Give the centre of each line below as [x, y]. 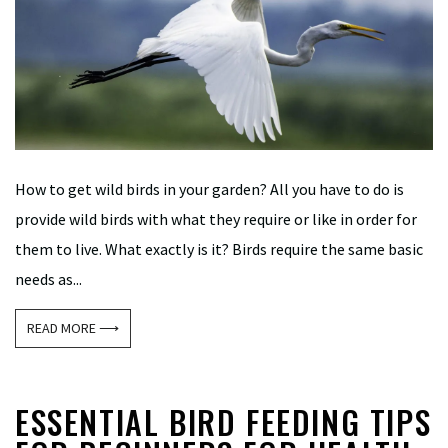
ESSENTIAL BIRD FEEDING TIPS [223, 421]
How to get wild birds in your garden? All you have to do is [209, 188]
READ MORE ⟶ [73, 327]
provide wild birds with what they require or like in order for [216, 218]
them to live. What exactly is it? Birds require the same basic [219, 248]
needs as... [48, 278]
